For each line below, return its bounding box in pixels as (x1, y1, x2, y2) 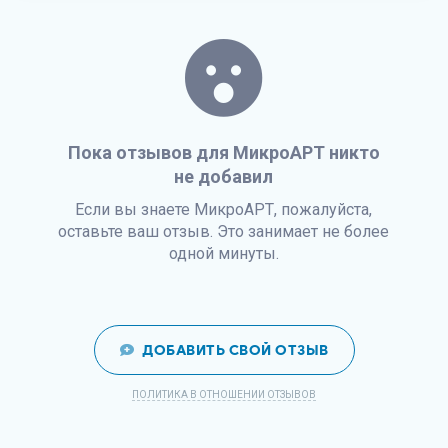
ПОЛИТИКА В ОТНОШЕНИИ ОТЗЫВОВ (132, 389, 316, 400)
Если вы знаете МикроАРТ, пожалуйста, (75, 200, 373, 219)
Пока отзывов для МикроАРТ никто (67, 142, 380, 163)
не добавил (174, 166, 274, 187)
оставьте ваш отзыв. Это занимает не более (58, 222, 390, 241)
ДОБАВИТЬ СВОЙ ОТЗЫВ (142, 342, 329, 359)
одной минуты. (168, 244, 279, 263)
